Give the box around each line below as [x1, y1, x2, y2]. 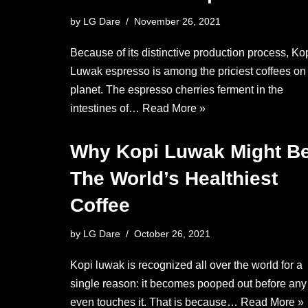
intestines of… [70, 102, 142, 114]
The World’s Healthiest [70, 168, 278, 189]
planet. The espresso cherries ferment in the [70, 84, 283, 96]
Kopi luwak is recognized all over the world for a [70, 259, 302, 271]
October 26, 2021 [134, 228, 210, 239]
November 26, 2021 [134, 16, 221, 27]
